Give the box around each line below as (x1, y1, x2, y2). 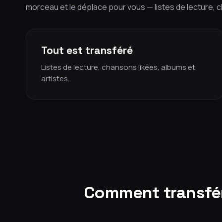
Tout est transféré (41, 44, 133, 57)
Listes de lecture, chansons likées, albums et (41, 62, 195, 72)
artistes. (41, 73, 69, 84)
